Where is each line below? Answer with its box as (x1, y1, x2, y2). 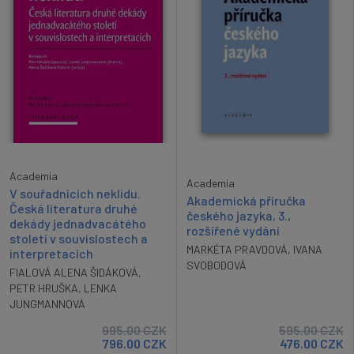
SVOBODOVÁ (186, 258, 247, 273)
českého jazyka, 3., (186, 208, 291, 224)
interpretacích (9, 245, 93, 261)
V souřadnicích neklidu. (9, 185, 141, 201)
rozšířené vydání (186, 223, 280, 239)
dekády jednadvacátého (9, 215, 146, 231)
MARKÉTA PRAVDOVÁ (186, 243, 288, 257)
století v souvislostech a (9, 230, 148, 246)
